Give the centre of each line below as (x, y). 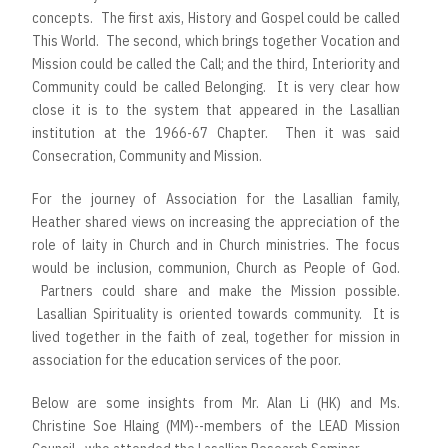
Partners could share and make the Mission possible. (216, 290)
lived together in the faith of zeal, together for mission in (216, 336)
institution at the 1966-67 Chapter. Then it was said (216, 132)
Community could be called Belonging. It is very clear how (216, 86)
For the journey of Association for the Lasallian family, (216, 198)
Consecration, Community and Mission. (148, 155)
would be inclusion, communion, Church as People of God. (216, 267)
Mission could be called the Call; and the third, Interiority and (216, 63)
